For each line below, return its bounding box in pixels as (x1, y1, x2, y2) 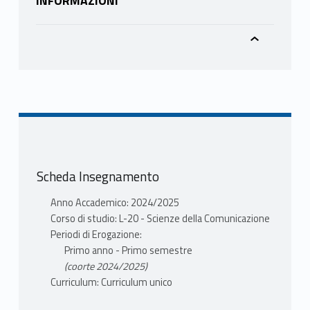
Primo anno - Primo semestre (64, 242, 192, 258)
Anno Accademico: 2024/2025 (50, 194, 179, 210)
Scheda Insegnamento (36, 166, 159, 187)
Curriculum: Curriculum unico (50, 274, 172, 290)
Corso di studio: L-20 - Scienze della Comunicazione (50, 210, 270, 226)
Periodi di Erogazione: (50, 226, 142, 242)
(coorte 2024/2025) (64, 258, 147, 274)
